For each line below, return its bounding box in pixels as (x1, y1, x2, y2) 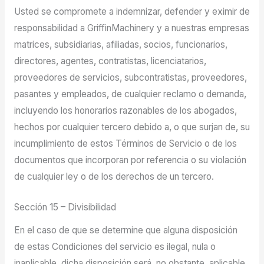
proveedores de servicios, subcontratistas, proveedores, (14, 71, 247, 83)
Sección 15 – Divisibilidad (14, 202, 116, 213)
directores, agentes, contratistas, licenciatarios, (14, 55, 206, 67)
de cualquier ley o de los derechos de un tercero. (14, 170, 214, 182)
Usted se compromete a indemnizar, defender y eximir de (14, 5, 250, 17)
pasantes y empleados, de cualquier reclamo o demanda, (14, 88, 246, 100)
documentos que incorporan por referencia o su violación (14, 154, 246, 166)
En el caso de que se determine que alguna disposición (14, 225, 237, 236)
